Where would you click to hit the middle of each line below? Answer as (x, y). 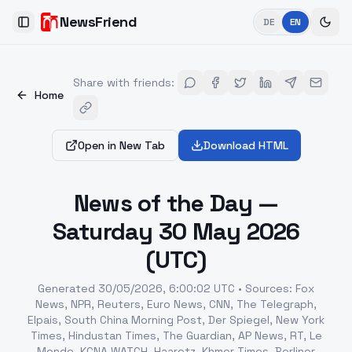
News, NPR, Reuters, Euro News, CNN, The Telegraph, (176, 304)
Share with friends (122, 82)
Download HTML (246, 145)
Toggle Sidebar (62, 29)
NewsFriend (99, 22)
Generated (66, 288)
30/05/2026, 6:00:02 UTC (167, 288)
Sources (267, 288)
